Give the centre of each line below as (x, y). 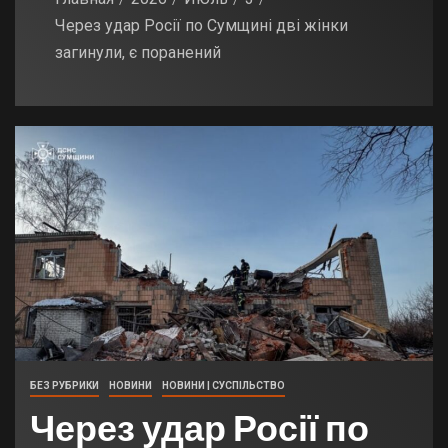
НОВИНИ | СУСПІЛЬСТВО (223, 386)
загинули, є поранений (138, 53)
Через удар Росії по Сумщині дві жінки (201, 26)
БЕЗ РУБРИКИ (64, 386)
